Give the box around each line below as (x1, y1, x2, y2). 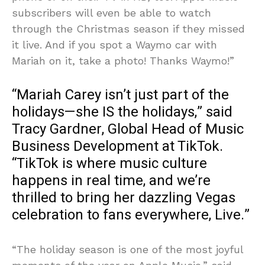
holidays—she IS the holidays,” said (12, 102, 232, 123)
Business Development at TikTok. (12, 136, 223, 157)
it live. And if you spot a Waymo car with (12, 38, 217, 51)
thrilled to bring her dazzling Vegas (12, 188, 235, 209)
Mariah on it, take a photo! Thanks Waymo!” (12, 54, 234, 67)
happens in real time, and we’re (12, 170, 211, 192)
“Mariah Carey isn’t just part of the (12, 85, 229, 106)
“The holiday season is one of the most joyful (12, 243, 243, 256)
